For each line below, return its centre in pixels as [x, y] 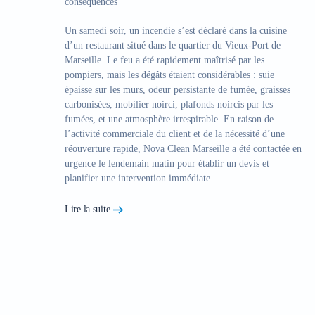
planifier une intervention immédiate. [139, 178]
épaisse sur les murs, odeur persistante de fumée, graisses [178, 90]
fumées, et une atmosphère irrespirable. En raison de [169, 119]
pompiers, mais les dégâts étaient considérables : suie [169, 75]
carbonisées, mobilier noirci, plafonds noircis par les [169, 104]
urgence [80, 163]
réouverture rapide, [104, 149]
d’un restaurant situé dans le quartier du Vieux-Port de [173, 45]
